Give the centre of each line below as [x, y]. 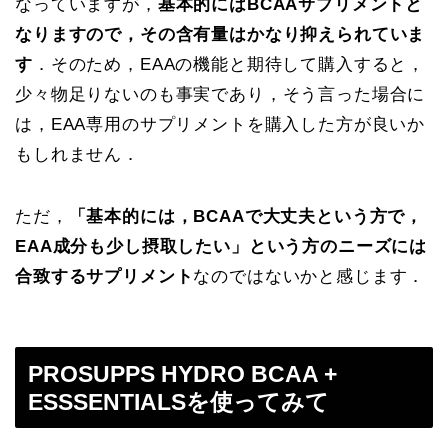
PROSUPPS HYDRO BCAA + [182, 373]
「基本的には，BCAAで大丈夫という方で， [246, 217]
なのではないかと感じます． [309, 277]
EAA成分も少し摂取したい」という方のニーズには [221, 247]
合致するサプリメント [104, 277]
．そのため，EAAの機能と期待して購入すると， [229, 65]
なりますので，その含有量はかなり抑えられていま [220, 35]
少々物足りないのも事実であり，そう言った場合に [220, 95]
